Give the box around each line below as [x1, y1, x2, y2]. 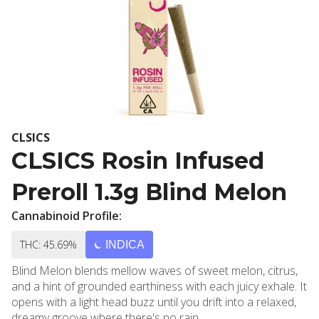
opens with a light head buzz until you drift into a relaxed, [11, 294, 296, 310]
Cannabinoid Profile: [11, 208, 122, 224]
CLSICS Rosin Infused [11, 147, 264, 174]
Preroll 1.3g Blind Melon [11, 178, 287, 206]
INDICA [105, 239, 145, 251]
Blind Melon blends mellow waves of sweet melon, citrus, [11, 263, 298, 278]
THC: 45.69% [20, 238, 77, 251]
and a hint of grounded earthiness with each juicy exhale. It [11, 278, 307, 294]
